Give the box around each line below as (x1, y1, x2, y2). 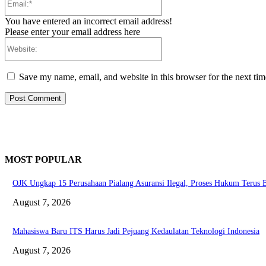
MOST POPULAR (5, 154, 82, 164)
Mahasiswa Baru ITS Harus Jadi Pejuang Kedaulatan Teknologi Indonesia (12, 227, 259, 236)
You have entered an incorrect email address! (5, 15, 172, 26)
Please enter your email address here (5, 26, 140, 37)
